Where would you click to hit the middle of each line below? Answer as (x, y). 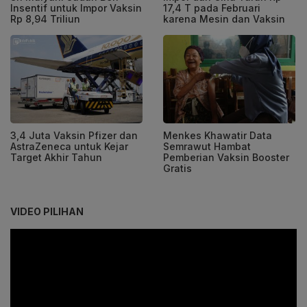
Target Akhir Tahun (56, 157)
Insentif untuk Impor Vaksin (76, 8)
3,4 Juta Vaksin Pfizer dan (74, 135)
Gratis (177, 168)
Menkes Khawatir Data (218, 135)
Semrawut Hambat (207, 146)
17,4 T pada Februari (212, 8)
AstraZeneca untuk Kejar (69, 146)
